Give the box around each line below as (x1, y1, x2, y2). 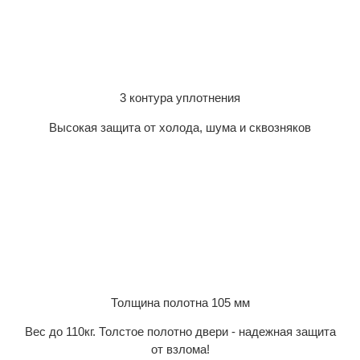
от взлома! (150, 342, 210, 357)
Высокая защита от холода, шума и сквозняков (49, 120, 311, 134)
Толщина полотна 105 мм (110, 295, 250, 309)
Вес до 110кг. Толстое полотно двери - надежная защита (24, 325, 336, 339)
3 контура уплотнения (120, 91, 240, 105)
